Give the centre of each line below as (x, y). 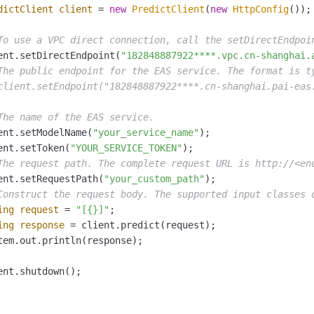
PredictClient (168, 9)
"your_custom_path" (154, 179)
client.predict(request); (146, 225)
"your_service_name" (146, 133)
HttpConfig (261, 9)
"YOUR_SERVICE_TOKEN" (126, 148)
